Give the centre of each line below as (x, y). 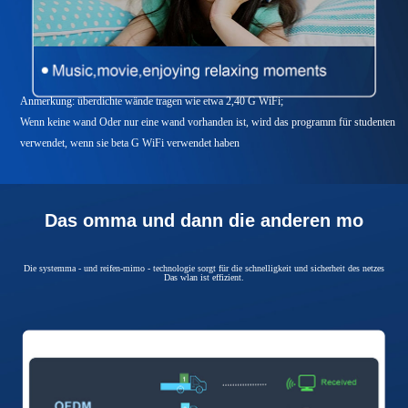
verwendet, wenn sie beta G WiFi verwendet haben (130, 143)
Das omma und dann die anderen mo (204, 221)
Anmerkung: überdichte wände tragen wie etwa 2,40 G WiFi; (152, 101)
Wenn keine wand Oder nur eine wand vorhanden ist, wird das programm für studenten (208, 122)
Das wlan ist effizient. (204, 278)
